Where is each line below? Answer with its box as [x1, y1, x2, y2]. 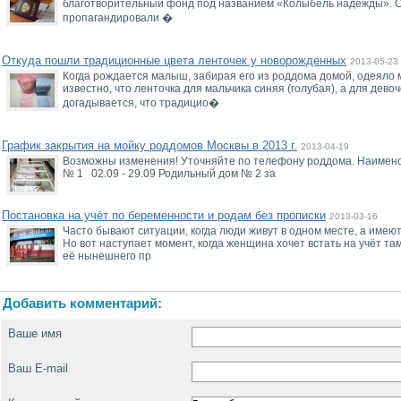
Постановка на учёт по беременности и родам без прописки [2, 209, 326, 222]
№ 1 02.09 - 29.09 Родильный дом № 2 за [63, 167, 276, 180]
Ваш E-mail [8, 362, 68, 375]
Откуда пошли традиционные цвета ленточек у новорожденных [2, 54, 346, 67]
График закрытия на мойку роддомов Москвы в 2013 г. [2, 139, 297, 152]
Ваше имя [8, 327, 62, 340]
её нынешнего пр [63, 250, 151, 262]
